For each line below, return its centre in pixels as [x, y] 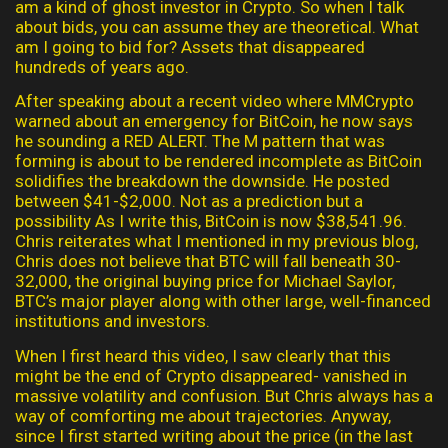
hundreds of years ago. [102, 66]
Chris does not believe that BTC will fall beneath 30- [208, 261]
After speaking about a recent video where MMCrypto [214, 101]
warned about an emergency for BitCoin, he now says [214, 121]
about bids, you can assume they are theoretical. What [217, 26]
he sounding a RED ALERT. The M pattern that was [200, 141]
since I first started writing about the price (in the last [214, 435]
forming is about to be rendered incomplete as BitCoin [218, 161]
